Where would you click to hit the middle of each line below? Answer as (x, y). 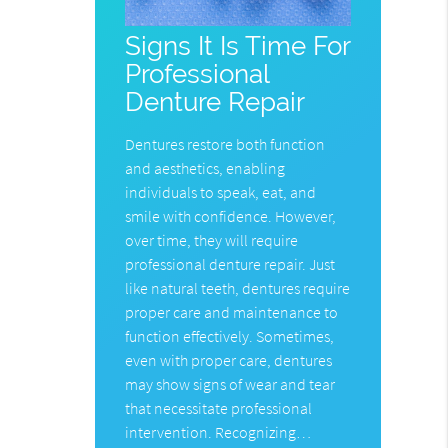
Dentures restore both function (225, 143)
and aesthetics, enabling (205, 167)
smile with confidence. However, (231, 215)
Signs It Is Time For (238, 45)
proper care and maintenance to (232, 311)
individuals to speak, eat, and (221, 191)
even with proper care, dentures (229, 359)
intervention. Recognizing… (218, 431)
